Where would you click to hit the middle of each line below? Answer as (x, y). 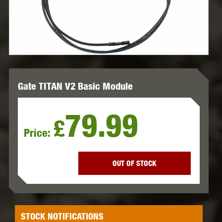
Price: (39, 133)
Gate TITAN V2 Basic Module (75, 86)
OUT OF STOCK (135, 164)
